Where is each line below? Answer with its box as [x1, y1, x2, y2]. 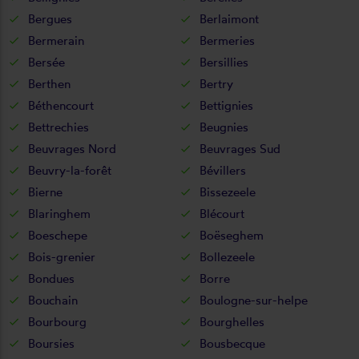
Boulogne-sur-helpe [200, 292, 308, 308]
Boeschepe [28, 227, 87, 243]
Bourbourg [28, 313, 87, 329]
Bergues [28, 10, 72, 26]
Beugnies [200, 119, 248, 135]
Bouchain [28, 292, 78, 308]
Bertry [200, 75, 233, 91]
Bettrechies [28, 119, 89, 135]
